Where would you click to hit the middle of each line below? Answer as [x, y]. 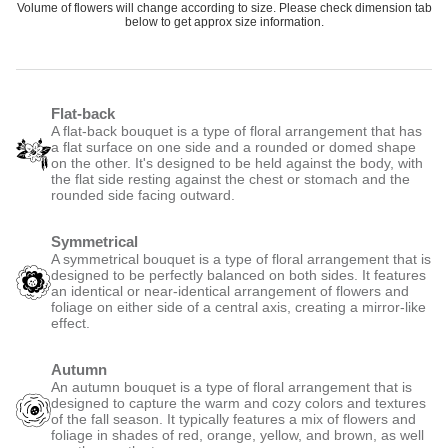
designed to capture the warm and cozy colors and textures [238, 403]
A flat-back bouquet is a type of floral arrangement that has [236, 131]
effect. [70, 323]
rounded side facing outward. [143, 195]
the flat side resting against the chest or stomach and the [230, 179]
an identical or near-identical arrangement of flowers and [230, 291]
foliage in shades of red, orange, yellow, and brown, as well [237, 435]
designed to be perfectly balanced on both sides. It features [238, 275]
